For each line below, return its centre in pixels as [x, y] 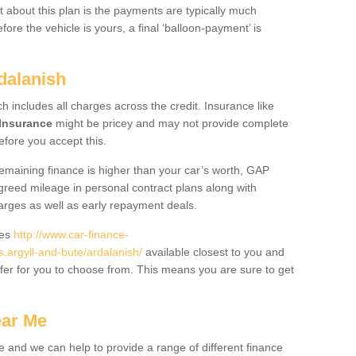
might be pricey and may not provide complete [170, 123]
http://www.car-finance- [71, 234]
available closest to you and [213, 252]
